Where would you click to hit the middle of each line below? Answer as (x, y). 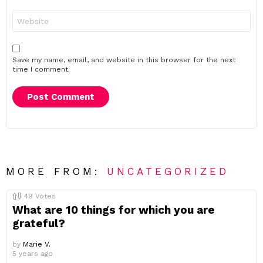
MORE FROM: (57, 171)
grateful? (39, 223)
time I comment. (41, 69)
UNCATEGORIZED (168, 171)
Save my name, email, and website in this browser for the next (124, 60)
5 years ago (33, 254)
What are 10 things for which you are (114, 210)
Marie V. (37, 244)
